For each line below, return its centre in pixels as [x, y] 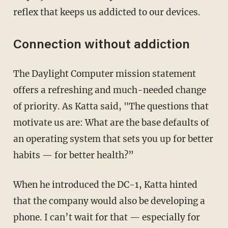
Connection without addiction [101, 45]
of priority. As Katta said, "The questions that [111, 106]
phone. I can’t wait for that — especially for [106, 217]
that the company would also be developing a [109, 201]
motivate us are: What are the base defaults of [111, 122]
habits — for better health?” [73, 155]
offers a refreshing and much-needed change [109, 90]
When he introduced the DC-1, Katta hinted [17, 184]
